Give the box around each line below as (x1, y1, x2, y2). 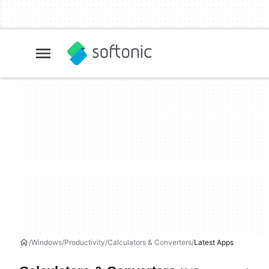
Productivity (64, 238, 105, 247)
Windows (31, 238, 62, 247)
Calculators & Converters (107, 238, 192, 247)
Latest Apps (194, 238, 234, 247)
